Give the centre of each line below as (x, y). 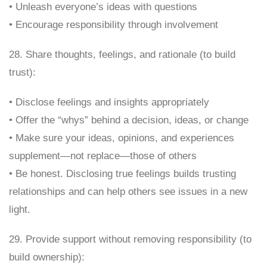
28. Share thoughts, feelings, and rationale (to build (122, 55)
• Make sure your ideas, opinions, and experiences (122, 138)
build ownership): (47, 257)
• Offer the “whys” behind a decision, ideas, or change (129, 120)
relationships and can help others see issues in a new (128, 192)
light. (20, 209)
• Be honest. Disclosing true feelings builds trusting (122, 174)
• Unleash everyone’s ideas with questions (103, 7)
